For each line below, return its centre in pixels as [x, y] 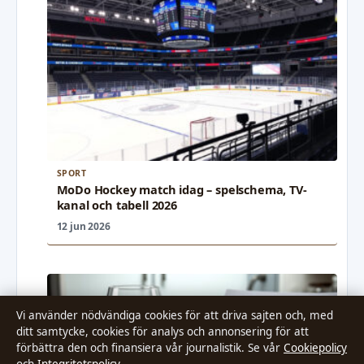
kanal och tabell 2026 [117, 205]
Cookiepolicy [315, 348]
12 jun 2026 [83, 227]
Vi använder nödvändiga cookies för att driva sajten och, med [175, 315]
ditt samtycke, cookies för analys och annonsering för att [162, 331]
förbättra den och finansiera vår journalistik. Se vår [150, 348]
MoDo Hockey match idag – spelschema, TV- [182, 190]
